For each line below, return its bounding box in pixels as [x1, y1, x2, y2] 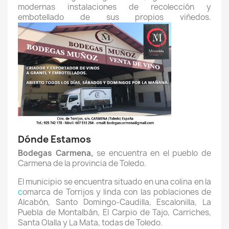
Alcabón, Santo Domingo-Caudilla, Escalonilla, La [18, 197, 211, 208]
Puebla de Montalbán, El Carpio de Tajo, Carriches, [18, 207, 211, 218]
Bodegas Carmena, [18, 148, 97, 158]
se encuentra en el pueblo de [97, 148, 212, 158]
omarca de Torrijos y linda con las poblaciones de [22, 187, 211, 197]
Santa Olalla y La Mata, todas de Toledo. [18, 217, 164, 228]
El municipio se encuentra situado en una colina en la [18, 176, 211, 187]
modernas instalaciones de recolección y [18, 2, 211, 12]
